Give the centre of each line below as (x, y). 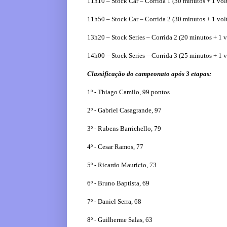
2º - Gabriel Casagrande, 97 (124, 110)
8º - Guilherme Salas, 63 (120, 220)
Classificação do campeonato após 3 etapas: (149, 74)
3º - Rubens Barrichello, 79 (124, 129)
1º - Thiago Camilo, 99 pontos (128, 92)
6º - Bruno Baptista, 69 (118, 183)
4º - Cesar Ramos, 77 (115, 147)
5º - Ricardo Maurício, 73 (122, 165)
